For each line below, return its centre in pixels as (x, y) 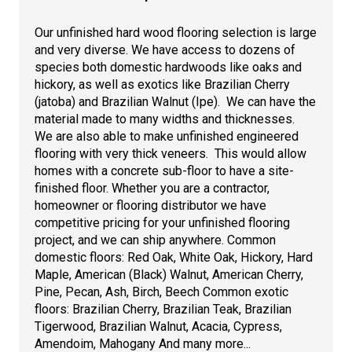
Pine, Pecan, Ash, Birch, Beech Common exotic (161, 291)
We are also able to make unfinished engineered (167, 136)
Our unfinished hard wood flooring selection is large (176, 32)
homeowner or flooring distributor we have (150, 205)
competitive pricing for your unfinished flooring (162, 222)
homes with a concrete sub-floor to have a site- (164, 170)
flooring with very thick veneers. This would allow (170, 153)
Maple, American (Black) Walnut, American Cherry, (169, 274)
